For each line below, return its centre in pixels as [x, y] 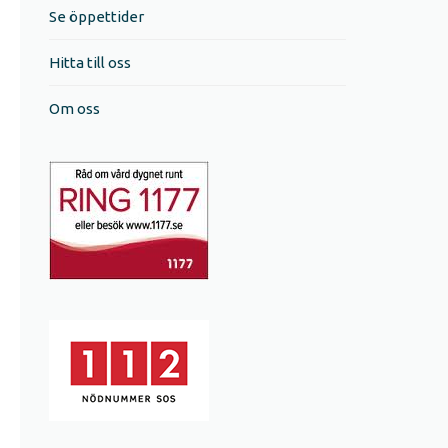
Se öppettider [97, 16]
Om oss [75, 108]
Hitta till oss [90, 62]
